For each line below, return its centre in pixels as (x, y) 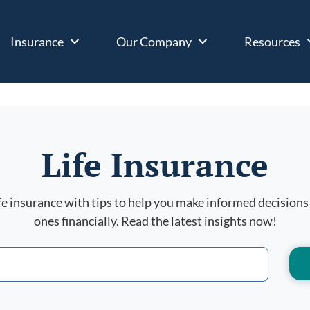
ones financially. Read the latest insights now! (155, 221)
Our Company (154, 41)
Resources (272, 41)
